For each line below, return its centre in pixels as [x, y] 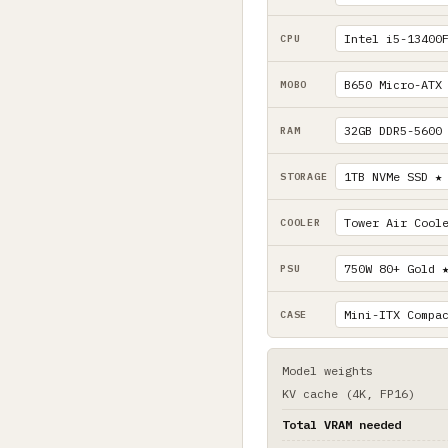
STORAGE [304, 176]
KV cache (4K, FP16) [348, 393]
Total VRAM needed [341, 424]
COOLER [300, 222]
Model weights [327, 370]
